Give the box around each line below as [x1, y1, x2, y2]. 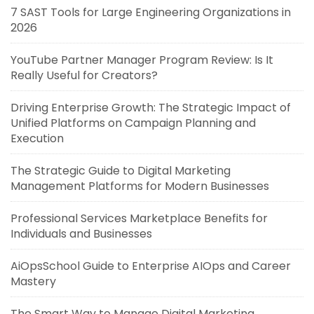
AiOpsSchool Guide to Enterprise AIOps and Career [11, 258, 291, 275]
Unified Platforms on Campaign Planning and [11, 115, 256, 132]
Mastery [11, 273, 56, 290]
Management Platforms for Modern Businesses [11, 178, 269, 195]
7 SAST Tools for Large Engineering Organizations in [11, 4, 291, 21]
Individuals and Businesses [11, 226, 152, 243]
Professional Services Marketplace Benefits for [11, 210, 268, 227]
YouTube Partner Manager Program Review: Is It [11, 52, 273, 69]
